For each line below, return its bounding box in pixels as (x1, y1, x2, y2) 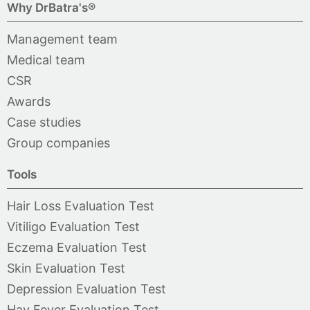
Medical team (7, 52, 85, 67)
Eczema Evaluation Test (7, 239, 147, 255)
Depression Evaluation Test (7, 281, 166, 296)
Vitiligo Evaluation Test (7, 219, 140, 234)
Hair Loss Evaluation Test (7, 198, 154, 213)
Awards (7, 93, 51, 109)
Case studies (7, 114, 81, 129)
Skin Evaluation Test (7, 260, 125, 275)
